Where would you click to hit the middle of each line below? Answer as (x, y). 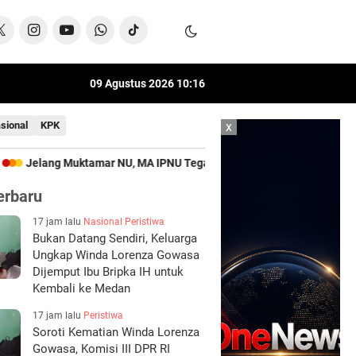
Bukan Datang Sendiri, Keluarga (115, 238)
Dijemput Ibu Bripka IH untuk (108, 272)
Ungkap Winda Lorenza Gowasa (116, 255)
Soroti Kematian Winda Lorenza (116, 332)
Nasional (103, 222)
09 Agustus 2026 (133, 83)
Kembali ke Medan (81, 288)
